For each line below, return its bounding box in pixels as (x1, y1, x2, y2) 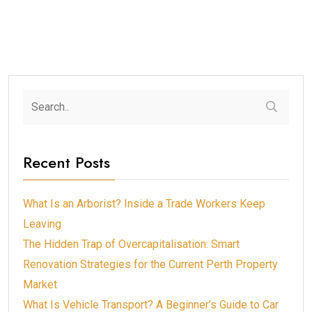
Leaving (23, 217, 61, 231)
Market (23, 277, 57, 291)
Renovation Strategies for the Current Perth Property (23, 257, 278, 271)
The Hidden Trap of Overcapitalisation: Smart (23, 237, 240, 251)
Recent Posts (23, 150, 110, 173)
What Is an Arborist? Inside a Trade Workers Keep (23, 196, 265, 210)
